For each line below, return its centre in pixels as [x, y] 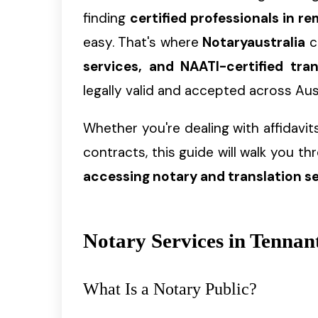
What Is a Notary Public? [170, 289]
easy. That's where [143, 43]
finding [107, 18]
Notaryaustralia [254, 43]
